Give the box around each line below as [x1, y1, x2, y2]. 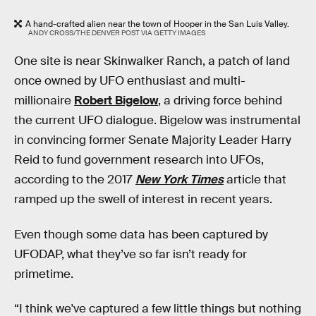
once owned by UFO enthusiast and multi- [14, 73, 245, 89]
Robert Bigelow [74, 93, 158, 109]
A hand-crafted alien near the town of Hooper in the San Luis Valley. [25, 18, 289, 30]
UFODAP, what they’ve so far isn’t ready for [14, 246, 247, 262]
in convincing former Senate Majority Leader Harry [14, 133, 291, 148]
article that [226, 172, 286, 188]
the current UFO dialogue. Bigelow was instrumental [14, 113, 300, 128]
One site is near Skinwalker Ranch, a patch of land [14, 54, 290, 69]
